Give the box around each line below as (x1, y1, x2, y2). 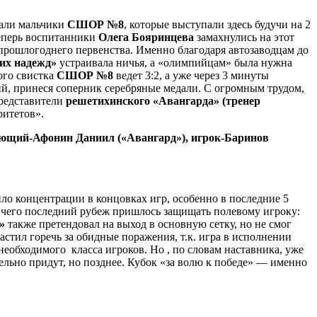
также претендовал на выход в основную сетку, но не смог (5, 217, 292, 230)
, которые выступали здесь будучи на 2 (124, 18, 311, 30)
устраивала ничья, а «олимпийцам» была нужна (57, 56, 292, 69)
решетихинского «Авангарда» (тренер (66, 94, 260, 107)
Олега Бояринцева (98, 30, 194, 43)
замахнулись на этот (194, 30, 294, 43)
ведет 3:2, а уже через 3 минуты (116, 69, 269, 81)
